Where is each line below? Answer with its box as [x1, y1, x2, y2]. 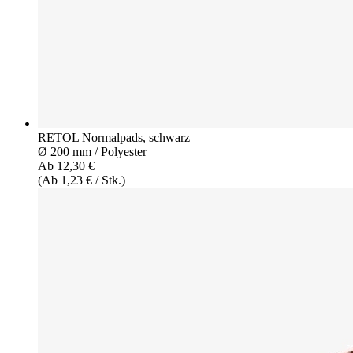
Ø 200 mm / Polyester [38, 144, 147, 158]
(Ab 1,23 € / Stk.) [38, 173, 125, 187]
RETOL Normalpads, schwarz [38, 130, 190, 144]
